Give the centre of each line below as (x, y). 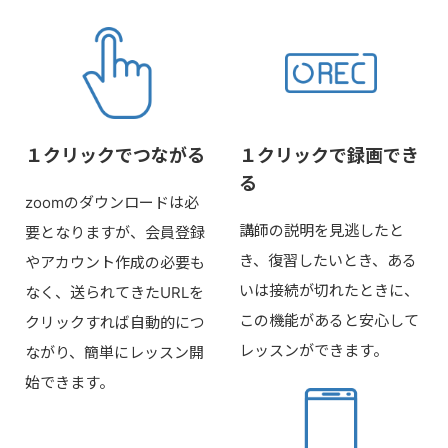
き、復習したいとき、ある (328, 260)
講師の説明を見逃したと (321, 230)
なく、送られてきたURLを (114, 292)
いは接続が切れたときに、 (329, 290)
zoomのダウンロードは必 (112, 202)
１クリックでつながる (115, 155)
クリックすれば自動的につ (115, 322)
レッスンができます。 (313, 350)
